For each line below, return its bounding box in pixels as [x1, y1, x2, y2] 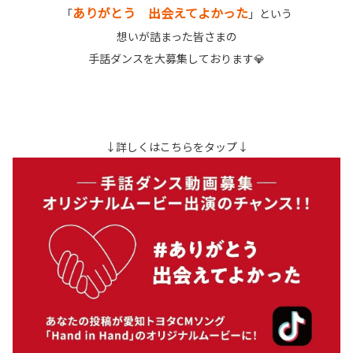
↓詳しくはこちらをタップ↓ [105, 139, 248, 154]
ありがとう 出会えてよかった [72, 3, 248, 22]
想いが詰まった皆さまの [116, 28, 237, 44]
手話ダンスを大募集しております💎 [88, 50, 265, 66]
